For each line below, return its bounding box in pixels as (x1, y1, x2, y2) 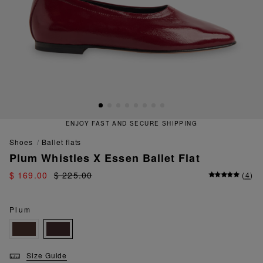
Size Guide (26, 250, 68, 261)
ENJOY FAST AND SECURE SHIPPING (47, 119, 179, 128)
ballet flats (46, 137, 82, 147)
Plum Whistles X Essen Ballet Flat (9, 150, 200, 166)
